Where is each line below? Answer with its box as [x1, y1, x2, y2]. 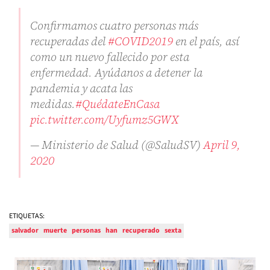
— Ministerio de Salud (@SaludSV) [30, 137, 203, 153]
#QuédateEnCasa [75, 96, 160, 112]
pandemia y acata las [30, 80, 133, 96]
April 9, [203, 137, 240, 153]
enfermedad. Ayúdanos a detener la [30, 64, 202, 81]
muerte [43, 225, 67, 236]
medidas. [30, 96, 75, 112]
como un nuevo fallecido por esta [30, 49, 189, 65]
